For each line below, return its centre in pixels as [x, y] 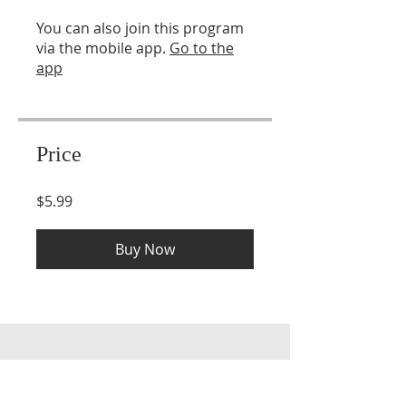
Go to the [202, 48]
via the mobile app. [101, 48]
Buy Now [145, 249]
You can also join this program [140, 28]
